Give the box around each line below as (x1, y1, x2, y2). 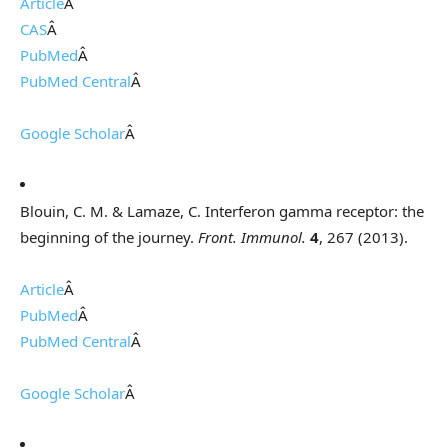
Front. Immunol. (198, 227, 306, 248)
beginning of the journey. (20, 227, 198, 248)
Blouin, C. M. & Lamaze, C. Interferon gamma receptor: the (20, 201, 424, 222)
